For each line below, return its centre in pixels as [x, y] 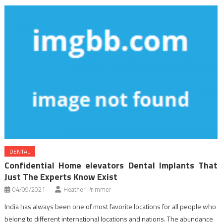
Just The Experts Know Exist [61, 177]
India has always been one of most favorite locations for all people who [111, 206]
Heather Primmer [88, 189]
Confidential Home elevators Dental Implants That [111, 165]
